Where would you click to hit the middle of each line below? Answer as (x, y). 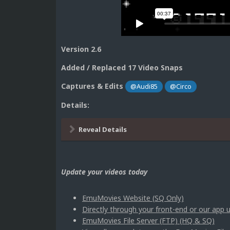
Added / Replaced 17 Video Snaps (122, 67)
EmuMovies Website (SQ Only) (133, 198)
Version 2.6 (81, 49)
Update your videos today (104, 171)
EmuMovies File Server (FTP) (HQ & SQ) (148, 220)
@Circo (181, 86)
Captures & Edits (92, 86)
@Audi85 (144, 86)
